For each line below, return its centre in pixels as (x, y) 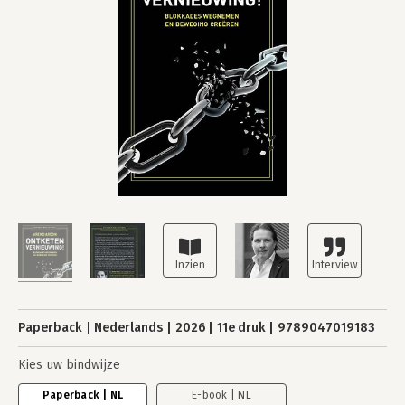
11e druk (241, 328)
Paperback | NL (83, 395)
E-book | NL (221, 395)
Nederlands (129, 328)
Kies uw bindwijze (69, 365)
